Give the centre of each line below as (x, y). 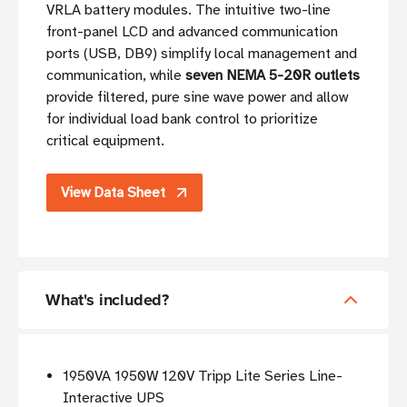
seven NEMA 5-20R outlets (273, 76)
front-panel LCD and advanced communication (192, 32)
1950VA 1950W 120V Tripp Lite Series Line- (203, 377)
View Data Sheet (113, 193)
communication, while (116, 76)
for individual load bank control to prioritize (182, 119)
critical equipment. (105, 141)
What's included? (108, 300)
